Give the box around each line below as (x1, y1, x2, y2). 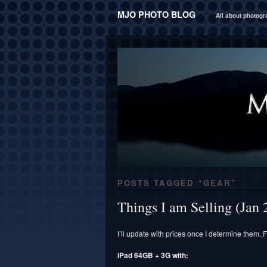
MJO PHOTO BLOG (117, 8, 195, 20)
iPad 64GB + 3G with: (117, 250, 188, 260)
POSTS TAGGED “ (117, 177, 203, 188)
